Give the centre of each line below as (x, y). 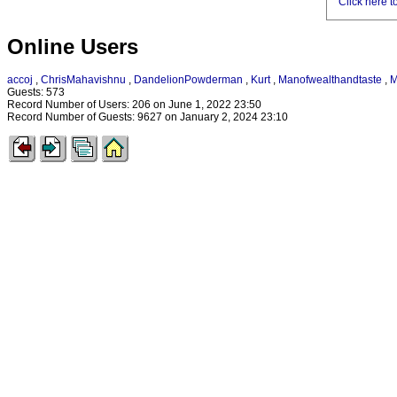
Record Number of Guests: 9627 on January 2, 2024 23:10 (148, 117)
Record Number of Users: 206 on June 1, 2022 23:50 (134, 105)
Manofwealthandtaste (330, 80)
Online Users (73, 47)
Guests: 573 (36, 93)
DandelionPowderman (188, 80)
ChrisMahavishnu (83, 80)
